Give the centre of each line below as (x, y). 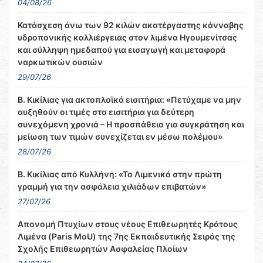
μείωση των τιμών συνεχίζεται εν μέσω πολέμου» (120, 137)
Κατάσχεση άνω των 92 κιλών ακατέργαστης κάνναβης (131, 25)
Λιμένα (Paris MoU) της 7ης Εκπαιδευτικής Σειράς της (127, 237)
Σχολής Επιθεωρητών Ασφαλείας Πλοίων (103, 249)
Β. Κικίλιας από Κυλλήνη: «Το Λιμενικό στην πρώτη (120, 174)
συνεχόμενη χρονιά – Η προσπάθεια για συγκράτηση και (131, 124)
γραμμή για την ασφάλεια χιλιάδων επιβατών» (112, 187)
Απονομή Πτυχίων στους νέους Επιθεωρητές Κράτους (128, 224)
